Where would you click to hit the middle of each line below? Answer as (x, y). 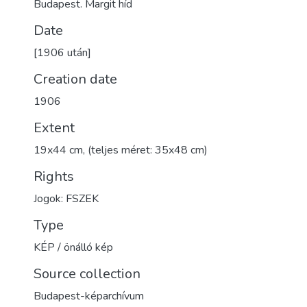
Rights (54, 176)
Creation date (75, 79)
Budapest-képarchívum (89, 296)
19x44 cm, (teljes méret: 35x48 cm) (121, 150)
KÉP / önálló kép (73, 247)
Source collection (87, 274)
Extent (54, 128)
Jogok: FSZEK (66, 199)
